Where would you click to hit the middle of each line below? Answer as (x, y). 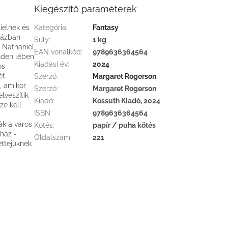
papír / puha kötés (124, 125)
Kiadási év (51, 64)
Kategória (50, 28)
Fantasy (106, 28)
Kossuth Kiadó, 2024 (127, 101)
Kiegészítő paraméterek (86, 9)
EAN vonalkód (58, 52)
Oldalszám (52, 138)
